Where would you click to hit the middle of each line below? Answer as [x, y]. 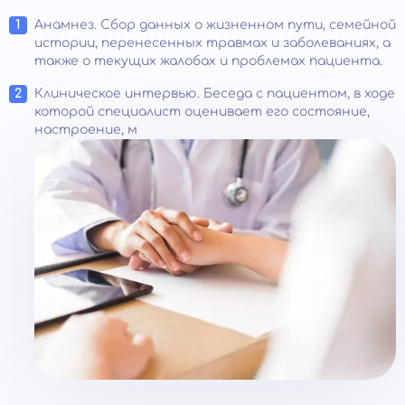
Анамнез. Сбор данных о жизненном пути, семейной [215, 24]
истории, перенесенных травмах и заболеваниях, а [212, 42]
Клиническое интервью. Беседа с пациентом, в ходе [215, 93]
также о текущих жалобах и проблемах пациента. [208, 61]
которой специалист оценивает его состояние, [202, 111]
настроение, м [86, 129]
